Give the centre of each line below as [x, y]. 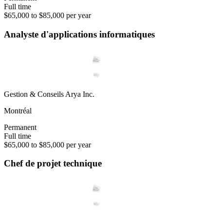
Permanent [20, 127]
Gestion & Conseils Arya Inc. [49, 94]
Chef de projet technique [53, 163]
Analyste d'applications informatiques [79, 34]
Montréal [18, 110]
